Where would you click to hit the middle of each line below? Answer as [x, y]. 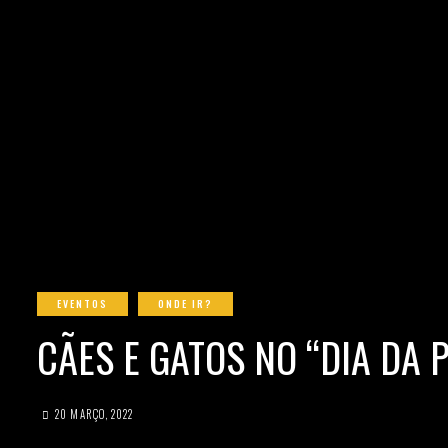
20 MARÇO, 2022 [94, 414]
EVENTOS [82, 303]
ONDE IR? [185, 303]
